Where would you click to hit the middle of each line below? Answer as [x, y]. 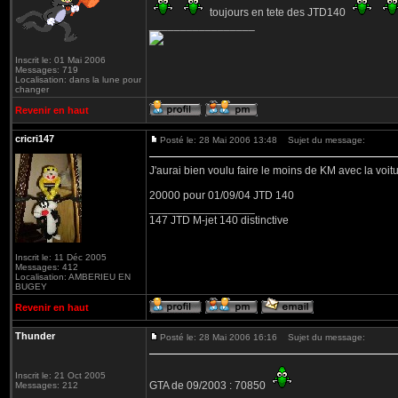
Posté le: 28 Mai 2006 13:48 [219, 140]
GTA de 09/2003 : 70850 [209, 386]
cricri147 [35, 139]
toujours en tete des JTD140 [278, 12]
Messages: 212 [47, 385]
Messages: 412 [47, 267]
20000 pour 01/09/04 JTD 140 [222, 195]
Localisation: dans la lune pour [78, 80]
